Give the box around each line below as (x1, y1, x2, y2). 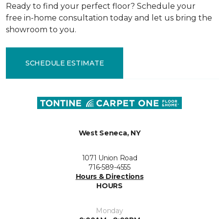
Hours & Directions (75, 172, 144, 181)
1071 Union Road (82, 153, 137, 163)
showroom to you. (6, 25, 76, 34)
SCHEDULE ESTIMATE (25, 58, 104, 67)
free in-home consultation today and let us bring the (6, 13, 212, 22)
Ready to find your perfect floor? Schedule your (6, 1, 196, 11)
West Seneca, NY (78, 129, 141, 138)
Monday (96, 206, 123, 216)
